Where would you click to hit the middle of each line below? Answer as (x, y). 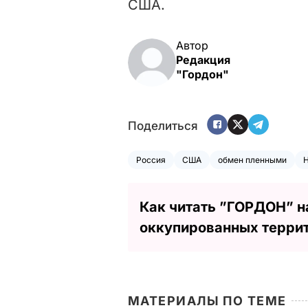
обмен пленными (252, 160)
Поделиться (163, 125)
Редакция (203, 60)
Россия (151, 160)
